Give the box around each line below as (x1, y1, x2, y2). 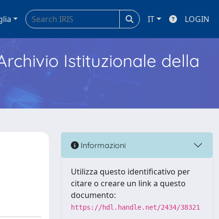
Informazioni (79, 140, 126, 150)
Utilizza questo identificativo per (71, 166, 190, 177)
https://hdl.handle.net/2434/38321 (71, 203, 200, 211)
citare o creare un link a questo (71, 178, 186, 189)
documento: (71, 190, 116, 200)
